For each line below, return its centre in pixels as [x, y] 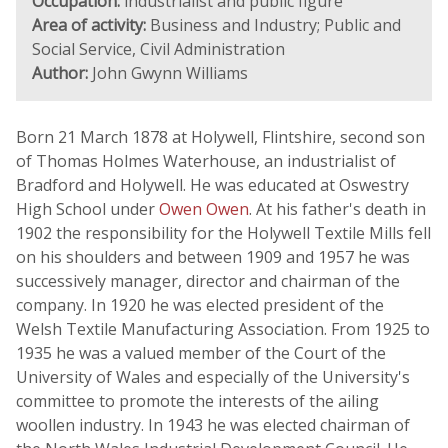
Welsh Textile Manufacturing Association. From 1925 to [223, 329]
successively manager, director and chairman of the [208, 281]
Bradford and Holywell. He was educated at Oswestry [212, 185]
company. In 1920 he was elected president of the [200, 305]
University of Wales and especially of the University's [213, 377]
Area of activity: [89, 25]
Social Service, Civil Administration [158, 49]
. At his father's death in [337, 209]
